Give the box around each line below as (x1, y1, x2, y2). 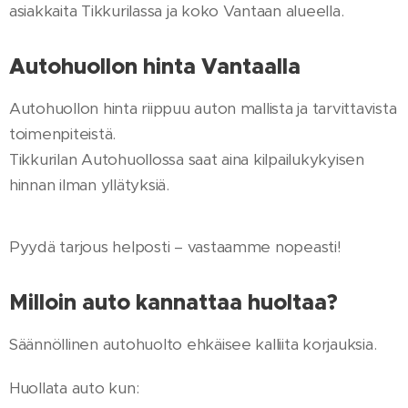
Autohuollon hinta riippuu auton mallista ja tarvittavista (9, 97, 397, 118)
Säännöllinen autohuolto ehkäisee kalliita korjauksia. (9, 333, 377, 354)
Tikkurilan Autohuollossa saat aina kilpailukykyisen (9, 148, 364, 169)
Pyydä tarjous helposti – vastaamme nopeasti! (9, 236, 342, 257)
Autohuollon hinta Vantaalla (9, 52, 301, 80)
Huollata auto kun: (9, 377, 139, 398)
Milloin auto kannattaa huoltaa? (9, 288, 338, 316)
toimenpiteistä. (9, 123, 117, 144)
